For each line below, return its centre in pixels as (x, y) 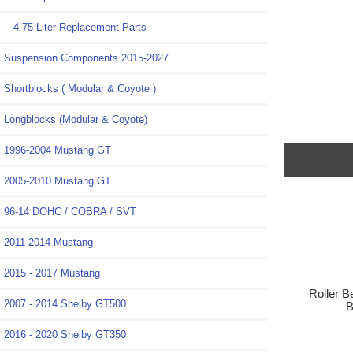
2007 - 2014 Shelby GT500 (65, 304)
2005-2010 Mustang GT (58, 181)
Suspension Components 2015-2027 (86, 58)
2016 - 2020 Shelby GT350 (65, 335)
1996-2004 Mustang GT (58, 150)
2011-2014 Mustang (48, 243)
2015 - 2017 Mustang (52, 273)
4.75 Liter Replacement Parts (75, 28)
